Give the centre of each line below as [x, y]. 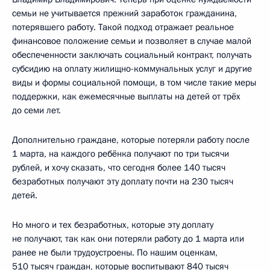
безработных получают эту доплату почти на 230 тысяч [123, 182]
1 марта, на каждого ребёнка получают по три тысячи [121, 154]
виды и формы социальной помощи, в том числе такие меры [134, 83]
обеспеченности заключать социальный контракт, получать [132, 55]
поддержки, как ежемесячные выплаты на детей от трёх [126, 97]
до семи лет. [36, 111]
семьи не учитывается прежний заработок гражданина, [124, 14]
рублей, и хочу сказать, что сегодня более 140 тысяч [119, 168]
